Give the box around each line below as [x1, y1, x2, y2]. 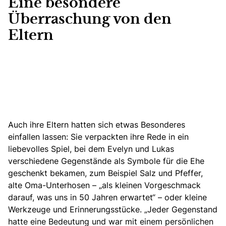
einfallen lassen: [8, 131, 71, 142]
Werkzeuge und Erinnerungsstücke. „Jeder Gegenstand [8, 203, 217, 215]
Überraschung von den [8, 13, 172, 26]
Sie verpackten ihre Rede [71, 131, 168, 142]
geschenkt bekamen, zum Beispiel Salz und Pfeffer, [8, 167, 203, 179]
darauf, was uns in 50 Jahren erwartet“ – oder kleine [8, 191, 207, 203]
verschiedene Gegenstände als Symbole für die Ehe [8, 155, 204, 166]
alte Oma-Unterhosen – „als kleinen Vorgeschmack [8, 179, 201, 191]
